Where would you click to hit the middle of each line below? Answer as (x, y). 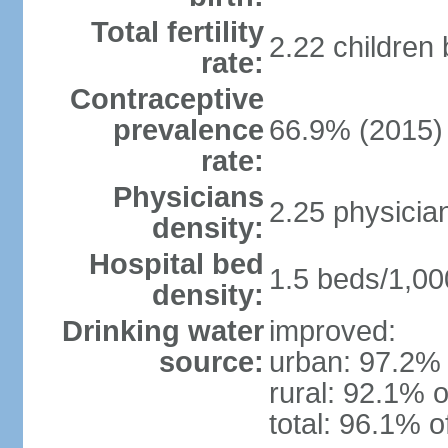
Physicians (188, 197)
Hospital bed (176, 264)
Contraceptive (166, 99)
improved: (332, 331)
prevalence (188, 130)
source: (211, 362)
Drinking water (162, 331)
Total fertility (177, 32)
